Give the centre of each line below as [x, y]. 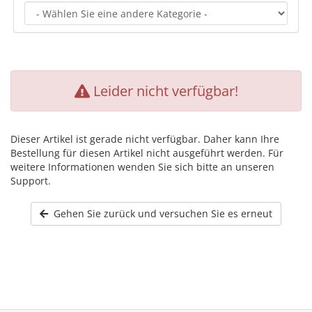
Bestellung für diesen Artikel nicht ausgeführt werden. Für [147, 153]
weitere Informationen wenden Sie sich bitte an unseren [142, 167]
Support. [31, 181]
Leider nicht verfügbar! [164, 91]
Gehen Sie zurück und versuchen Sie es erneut [160, 213]
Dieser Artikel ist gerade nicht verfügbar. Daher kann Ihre [145, 139]
